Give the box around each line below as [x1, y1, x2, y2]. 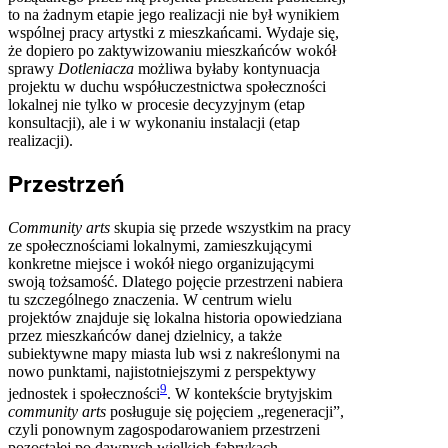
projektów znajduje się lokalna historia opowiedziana [8, 308, 342, 326]
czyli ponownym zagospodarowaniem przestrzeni [8, 421, 320, 439]
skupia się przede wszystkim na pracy [110, 218, 351, 236]
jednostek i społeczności [8, 385, 160, 403]
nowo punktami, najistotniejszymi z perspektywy [8, 362, 316, 380]
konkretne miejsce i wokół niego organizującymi [8, 254, 314, 272]
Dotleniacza [58, 60, 134, 77]
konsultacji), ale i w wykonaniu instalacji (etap [8, 114, 300, 131]
